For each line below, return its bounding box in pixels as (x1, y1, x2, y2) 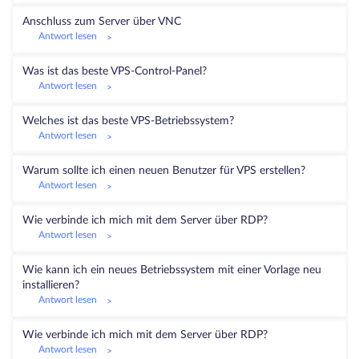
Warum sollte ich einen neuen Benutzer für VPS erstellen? (22, 165, 305, 176)
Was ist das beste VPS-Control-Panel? (22, 66, 207, 77)
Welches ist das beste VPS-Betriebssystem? (22, 115, 234, 127)
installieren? (22, 280, 79, 291)
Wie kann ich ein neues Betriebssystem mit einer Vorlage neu (22, 264, 321, 276)
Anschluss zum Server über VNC (22, 16, 181, 27)
